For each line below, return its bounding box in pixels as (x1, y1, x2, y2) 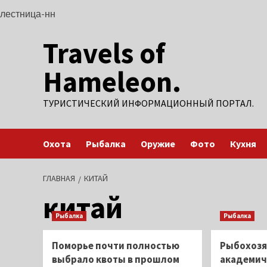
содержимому (55, 37, 116, 48)
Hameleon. (43, 64, 181, 100)
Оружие (141, 138, 175, 150)
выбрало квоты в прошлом (52, 253, 179, 266)
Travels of (43, 35, 165, 71)
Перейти (55, 7, 93, 18)
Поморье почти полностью (52, 239, 179, 252)
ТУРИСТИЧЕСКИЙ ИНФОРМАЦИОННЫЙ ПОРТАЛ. (43, 97, 254, 109)
